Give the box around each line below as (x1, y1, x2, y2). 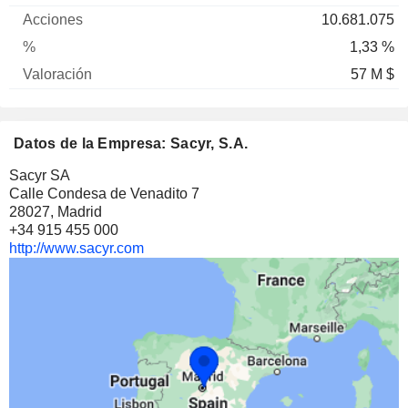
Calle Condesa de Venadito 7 (9, 186, 199, 202)
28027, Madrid (9, 204, 102, 220)
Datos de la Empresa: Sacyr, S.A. (14, 136, 249, 152)
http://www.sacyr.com (9, 240, 144, 257)
